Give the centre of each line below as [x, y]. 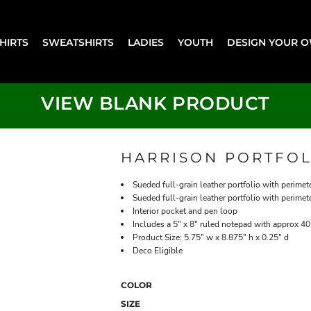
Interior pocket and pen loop [185, 211]
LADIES [145, 42]
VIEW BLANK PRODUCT [155, 103]
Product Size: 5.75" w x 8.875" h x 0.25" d [211, 237]
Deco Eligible [158, 251]
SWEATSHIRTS [78, 42]
